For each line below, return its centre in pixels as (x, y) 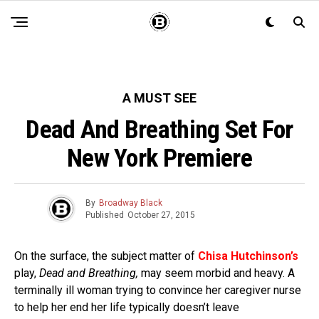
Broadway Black (131, 203)
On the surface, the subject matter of (106, 256)
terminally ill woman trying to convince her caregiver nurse (158, 290)
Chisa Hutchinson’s (248, 256)
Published (105, 215)
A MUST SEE (159, 98)
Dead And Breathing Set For (159, 130)
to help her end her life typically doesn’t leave (127, 307)
